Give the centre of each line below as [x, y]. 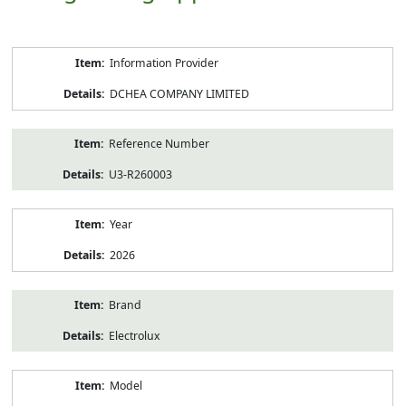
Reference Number [159, 143]
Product [32, 53]
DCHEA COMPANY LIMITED [179, 93]
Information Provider [164, 63]
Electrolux [134, 335]
